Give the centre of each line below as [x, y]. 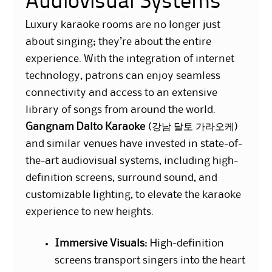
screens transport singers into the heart [150, 260]
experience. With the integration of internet [130, 59]
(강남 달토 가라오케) [192, 127]
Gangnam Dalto [64, 127]
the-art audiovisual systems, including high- [132, 161]
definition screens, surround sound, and [122, 178]
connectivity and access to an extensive [122, 93]
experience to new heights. [90, 212]
